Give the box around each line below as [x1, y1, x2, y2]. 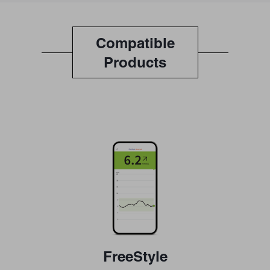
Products [104, 54, 166, 71]
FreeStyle [102, 248, 168, 265]
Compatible [95, 34, 175, 52]
